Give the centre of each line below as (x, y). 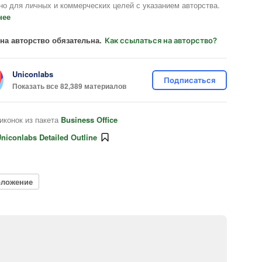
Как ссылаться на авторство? (161, 40)
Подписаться (189, 80)
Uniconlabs (33, 74)
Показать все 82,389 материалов (69, 86)
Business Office (89, 120)
